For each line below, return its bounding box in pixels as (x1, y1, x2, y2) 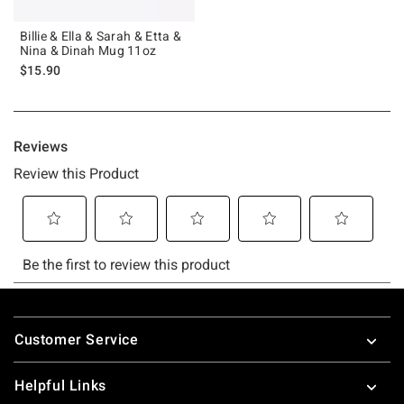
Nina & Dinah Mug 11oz (20, 42, 157, 58)
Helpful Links (14, 376, 106, 394)
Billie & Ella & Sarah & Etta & (20, 28, 181, 43)
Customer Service (14, 330, 139, 348)
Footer (13, 309, 59, 327)
